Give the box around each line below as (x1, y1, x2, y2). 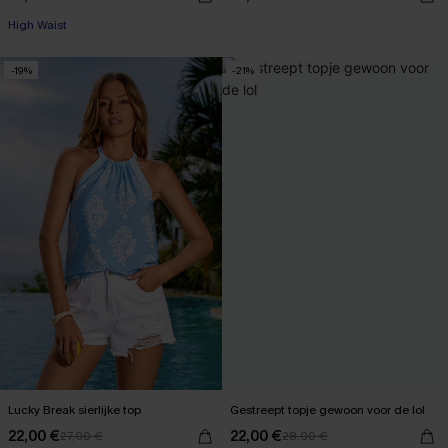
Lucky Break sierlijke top (8, 402, 141, 418)
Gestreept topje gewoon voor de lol (319, 402, 425, 418)
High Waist (8, 17, 67, 33)
